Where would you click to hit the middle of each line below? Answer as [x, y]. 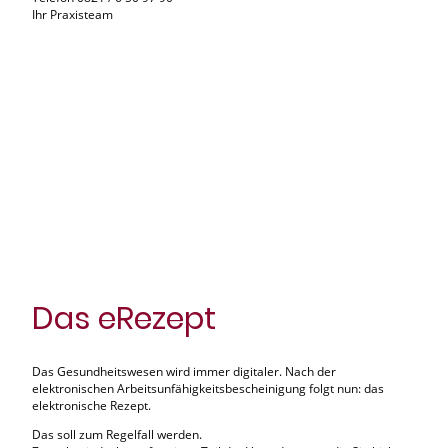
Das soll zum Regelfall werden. [117, 434]
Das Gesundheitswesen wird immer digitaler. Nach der [184, 371]
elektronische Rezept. [91, 405]
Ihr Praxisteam [72, 15]
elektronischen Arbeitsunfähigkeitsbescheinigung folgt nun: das [208, 388]
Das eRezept [124, 319]
